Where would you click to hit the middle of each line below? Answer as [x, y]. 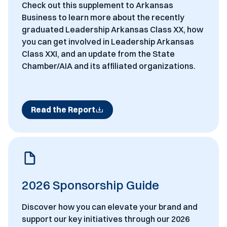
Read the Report [63, 110]
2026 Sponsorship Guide [90, 185]
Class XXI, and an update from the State [98, 53]
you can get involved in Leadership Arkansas [108, 41]
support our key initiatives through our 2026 [105, 219]
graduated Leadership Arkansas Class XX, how [112, 29]
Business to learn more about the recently [103, 17]
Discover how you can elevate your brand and [109, 207]
